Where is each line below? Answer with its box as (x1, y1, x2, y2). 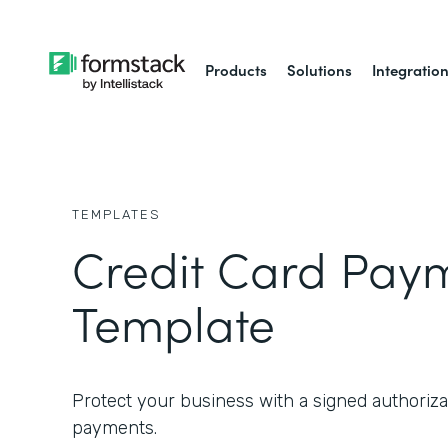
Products (205, 59, 268, 80)
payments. (72, 417, 157, 439)
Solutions (287, 59, 353, 80)
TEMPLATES (72, 207, 161, 222)
